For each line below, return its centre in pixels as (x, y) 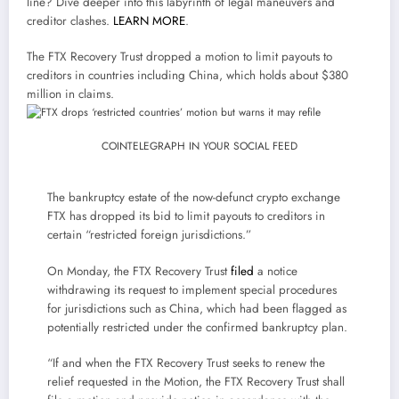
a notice (275, 271)
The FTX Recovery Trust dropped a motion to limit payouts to (179, 57)
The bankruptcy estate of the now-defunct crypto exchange (193, 198)
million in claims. (70, 94)
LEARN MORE (149, 21)
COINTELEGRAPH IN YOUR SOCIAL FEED (199, 147)
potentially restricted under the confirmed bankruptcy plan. (197, 327)
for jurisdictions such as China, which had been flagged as (196, 308)
